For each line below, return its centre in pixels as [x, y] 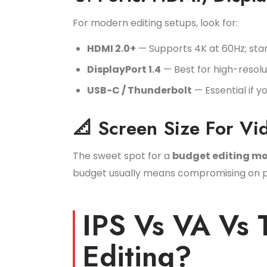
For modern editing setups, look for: [155, 23]
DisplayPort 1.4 [124, 69]
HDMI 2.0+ [111, 49]
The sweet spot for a [122, 156]
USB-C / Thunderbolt [139, 90]
